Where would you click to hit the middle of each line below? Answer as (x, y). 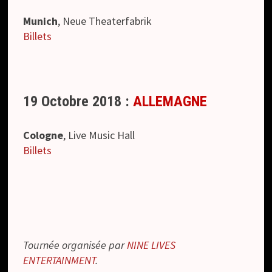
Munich (41, 21)
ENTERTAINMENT (59, 260)
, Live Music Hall (99, 135)
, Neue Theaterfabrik (105, 21)
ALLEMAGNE (170, 101)
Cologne (43, 135)
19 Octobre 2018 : (78, 101)
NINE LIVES (151, 245)
